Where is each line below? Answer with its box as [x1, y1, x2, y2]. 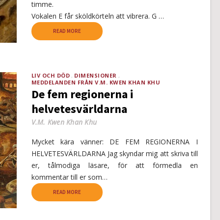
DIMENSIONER [74, 71, 117, 79]
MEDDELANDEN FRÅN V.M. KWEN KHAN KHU [31, 78, 160, 86]
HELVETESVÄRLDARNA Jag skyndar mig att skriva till [31, 148, 198, 158]
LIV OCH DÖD [31, 71, 70, 79]
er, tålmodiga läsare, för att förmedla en [31, 160, 198, 170]
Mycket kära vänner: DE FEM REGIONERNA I [31, 137, 198, 146]
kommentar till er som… [31, 172, 108, 182]
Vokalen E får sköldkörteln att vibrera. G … [31, 11, 164, 21]
